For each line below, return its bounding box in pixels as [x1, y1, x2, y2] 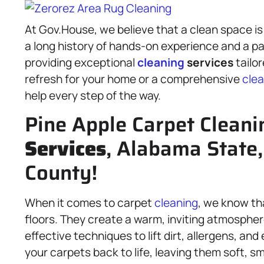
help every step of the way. [25, 88, 161, 103]
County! [25, 157, 97, 189]
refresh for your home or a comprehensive [25, 71, 242, 87]
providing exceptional [25, 55, 137, 70]
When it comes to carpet [25, 195, 154, 210]
